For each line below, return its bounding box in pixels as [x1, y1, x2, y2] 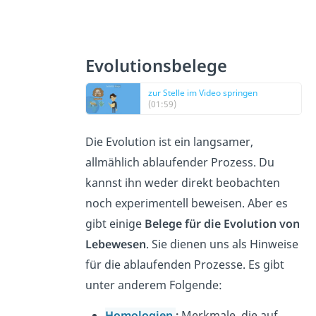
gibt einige [85, 216, 145, 232]
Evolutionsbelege [85, 54, 232, 78]
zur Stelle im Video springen [148, 87, 258, 99]
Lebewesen [85, 236, 147, 253]
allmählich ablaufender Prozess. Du [85, 154, 275, 171]
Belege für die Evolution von [145, 216, 300, 232]
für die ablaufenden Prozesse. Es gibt [85, 257, 285, 273]
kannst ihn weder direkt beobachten [85, 175, 281, 191]
